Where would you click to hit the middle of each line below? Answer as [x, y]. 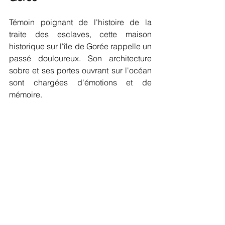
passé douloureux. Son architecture [80, 58]
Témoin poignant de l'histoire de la [80, 22]
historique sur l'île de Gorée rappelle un [80, 46]
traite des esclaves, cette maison [80, 34]
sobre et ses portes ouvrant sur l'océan [80, 70]
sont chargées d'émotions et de [80, 82]
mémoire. [26, 94]
